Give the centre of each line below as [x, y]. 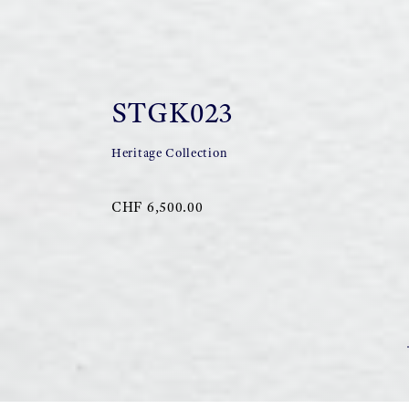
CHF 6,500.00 [157, 207]
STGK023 [172, 112]
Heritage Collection [170, 153]
